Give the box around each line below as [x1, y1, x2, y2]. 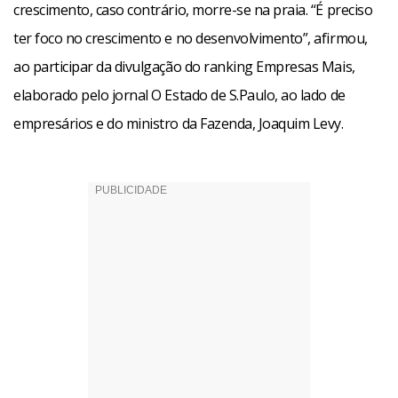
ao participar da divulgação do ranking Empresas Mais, [13, 57, 355, 76]
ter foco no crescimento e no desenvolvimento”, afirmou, [13, 28, 368, 48]
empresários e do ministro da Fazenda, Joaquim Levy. [13, 114, 344, 133]
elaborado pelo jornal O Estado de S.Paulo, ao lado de [13, 85, 346, 105]
